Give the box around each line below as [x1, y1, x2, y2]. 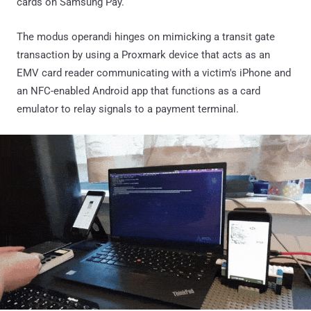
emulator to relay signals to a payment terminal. [17, 102, 239, 115]
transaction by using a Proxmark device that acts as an [17, 48, 270, 61]
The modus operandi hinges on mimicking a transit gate [17, 30, 275, 43]
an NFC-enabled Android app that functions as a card [17, 84, 260, 97]
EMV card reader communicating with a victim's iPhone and [17, 66, 291, 79]
